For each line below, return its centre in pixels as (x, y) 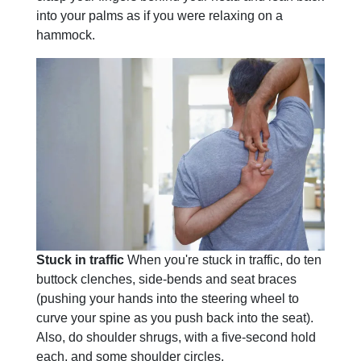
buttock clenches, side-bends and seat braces (166, 279)
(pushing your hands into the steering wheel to (168, 298)
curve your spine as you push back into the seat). (175, 317)
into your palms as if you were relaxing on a (160, 15)
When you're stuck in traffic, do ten (223, 259)
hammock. (66, 35)
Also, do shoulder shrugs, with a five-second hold (176, 337)
